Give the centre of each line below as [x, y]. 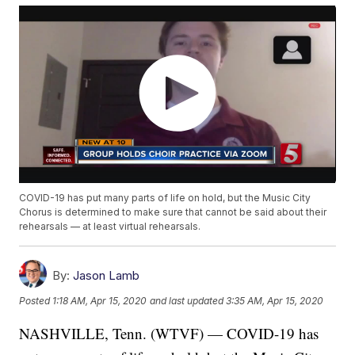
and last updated [187, 300]
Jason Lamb [107, 276]
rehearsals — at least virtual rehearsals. [110, 227]
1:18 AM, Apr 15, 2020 [100, 300]
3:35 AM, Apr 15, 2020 [275, 300]
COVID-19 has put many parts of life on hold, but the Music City [165, 198]
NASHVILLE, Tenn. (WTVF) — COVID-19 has [169, 334]
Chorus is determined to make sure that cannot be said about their [173, 212]
